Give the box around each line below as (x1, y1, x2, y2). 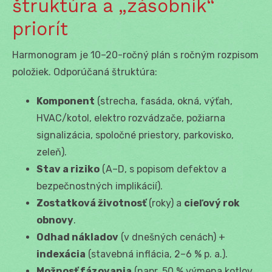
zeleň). (36, 146, 67, 158)
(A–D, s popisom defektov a (100, 163, 226, 175)
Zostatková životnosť (36, 197, 146, 209)
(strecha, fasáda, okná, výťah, (95, 95, 233, 107)
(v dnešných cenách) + (118, 231, 225, 243)
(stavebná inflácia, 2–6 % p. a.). (86, 248, 228, 260)
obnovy (36, 214, 73, 226)
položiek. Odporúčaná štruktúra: (12, 66, 157, 78)
